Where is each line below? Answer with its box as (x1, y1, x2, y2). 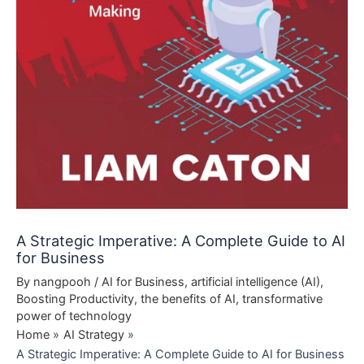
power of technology (16, 308, 132, 323)
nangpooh (33, 274, 94, 289)
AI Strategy (63, 327, 124, 342)
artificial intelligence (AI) (191, 274, 320, 289)
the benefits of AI (141, 291, 236, 306)
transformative (242, 291, 323, 306)
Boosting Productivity (16, 291, 134, 306)
